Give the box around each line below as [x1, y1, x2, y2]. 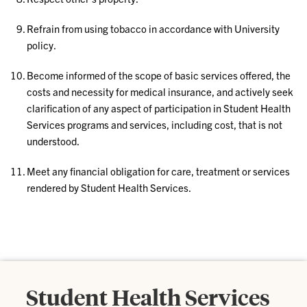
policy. [27, 38, 57, 51]
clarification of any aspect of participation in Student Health [27, 101, 291, 114]
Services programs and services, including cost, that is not [27, 118, 283, 131]
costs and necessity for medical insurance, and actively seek [27, 85, 294, 98]
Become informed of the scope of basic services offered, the [27, 69, 291, 82]
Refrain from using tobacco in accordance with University [27, 22, 280, 35]
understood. [27, 134, 80, 147]
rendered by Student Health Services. [27, 181, 192, 194]
